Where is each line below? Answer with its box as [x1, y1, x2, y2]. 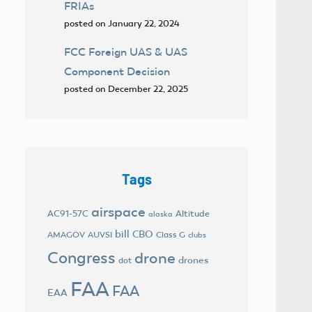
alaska [148, 209, 173, 219]
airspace [91, 203, 146, 220]
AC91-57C [47, 208, 88, 219]
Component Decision [64, 64, 170, 78]
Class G [156, 229, 185, 240]
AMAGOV [47, 229, 85, 240]
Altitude [175, 208, 210, 219]
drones [178, 253, 208, 266]
